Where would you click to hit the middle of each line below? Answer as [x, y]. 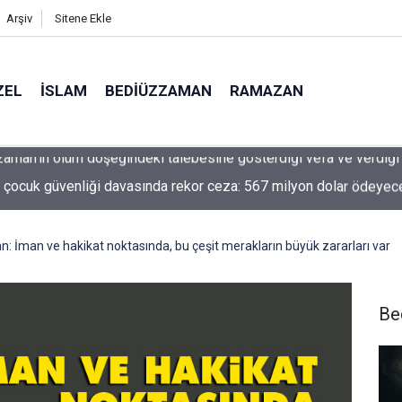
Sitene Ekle [83, 18]
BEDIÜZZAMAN [159, 90]
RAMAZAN [267, 90]
